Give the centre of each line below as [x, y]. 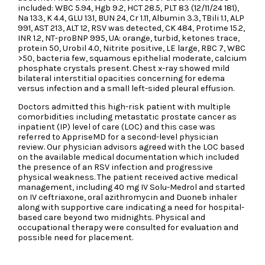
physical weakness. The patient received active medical [128, 177]
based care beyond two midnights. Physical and [112, 218]
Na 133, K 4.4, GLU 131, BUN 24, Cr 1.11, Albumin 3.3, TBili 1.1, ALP [131, 18]
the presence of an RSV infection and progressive [116, 167]
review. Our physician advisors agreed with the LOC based [131, 147]
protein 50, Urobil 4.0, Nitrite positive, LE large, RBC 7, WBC [132, 48]
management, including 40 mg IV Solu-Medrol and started [132, 188]
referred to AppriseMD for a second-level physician [118, 137]
